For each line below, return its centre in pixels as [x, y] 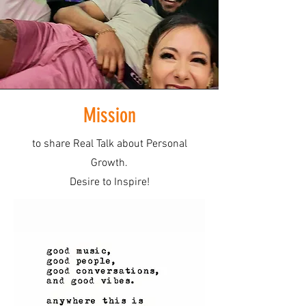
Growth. [109, 163]
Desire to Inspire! [109, 182]
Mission [109, 115]
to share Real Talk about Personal [109, 144]
